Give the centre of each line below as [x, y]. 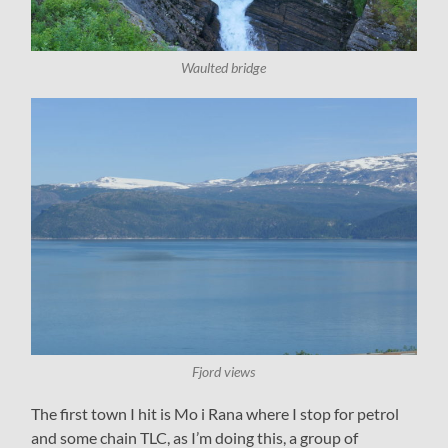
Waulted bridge [224, 68]
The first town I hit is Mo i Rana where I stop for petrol [215, 413]
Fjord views [224, 371]
